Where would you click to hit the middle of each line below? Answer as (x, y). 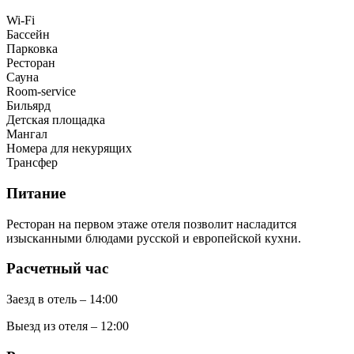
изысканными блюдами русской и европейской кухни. (154, 238)
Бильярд (28, 106)
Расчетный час (57, 269)
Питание (36, 193)
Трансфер (32, 163)
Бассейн (28, 35)
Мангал (27, 134)
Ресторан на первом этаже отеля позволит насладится (151, 224)
